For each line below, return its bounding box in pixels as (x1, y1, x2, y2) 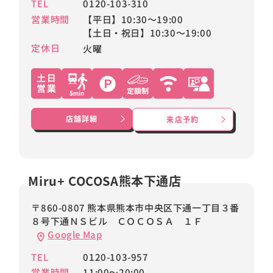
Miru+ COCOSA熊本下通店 (28, 171, 182, 190)
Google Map (48, 227, 102, 241)
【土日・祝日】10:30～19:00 (83, 26, 212, 39)
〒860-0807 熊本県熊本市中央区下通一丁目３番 (31, 200, 239, 214)
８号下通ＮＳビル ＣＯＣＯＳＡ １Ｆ (31, 214, 203, 227)
